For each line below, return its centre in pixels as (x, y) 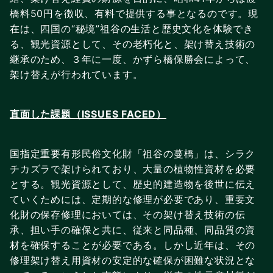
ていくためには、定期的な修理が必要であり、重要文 (133, 199)
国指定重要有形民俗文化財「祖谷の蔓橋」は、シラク (133, 153)
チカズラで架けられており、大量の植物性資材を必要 (133, 168)
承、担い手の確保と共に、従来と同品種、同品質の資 (133, 229)
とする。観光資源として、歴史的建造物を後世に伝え (133, 184)
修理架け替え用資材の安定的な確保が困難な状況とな (133, 260)
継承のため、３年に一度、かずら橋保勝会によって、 (133, 59)
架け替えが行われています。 (76, 74)
